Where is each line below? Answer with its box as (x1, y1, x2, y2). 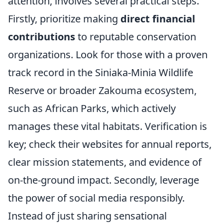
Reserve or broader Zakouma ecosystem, (8, 84, 197, 97)
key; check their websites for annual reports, (8, 137, 212, 151)
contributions (8, 30, 75, 43)
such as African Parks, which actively (8, 102, 176, 115)
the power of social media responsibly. (8, 191, 185, 205)
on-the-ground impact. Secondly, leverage (8, 173, 199, 187)
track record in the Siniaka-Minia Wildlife (8, 66, 193, 79)
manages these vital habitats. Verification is (8, 119, 207, 133)
